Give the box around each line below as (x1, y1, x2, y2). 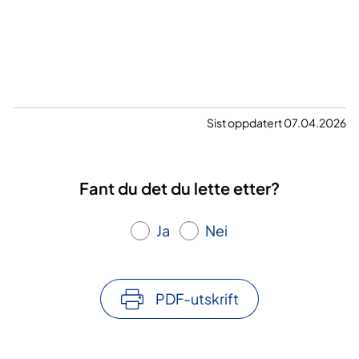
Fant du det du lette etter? (79, 178, 280, 199)
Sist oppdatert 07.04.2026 (207, 115, 346, 131)
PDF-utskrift (155, 289, 239, 309)
